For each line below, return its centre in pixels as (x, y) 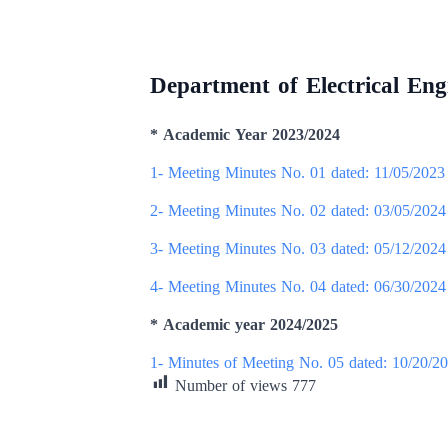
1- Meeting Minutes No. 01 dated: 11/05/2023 (297, 172)
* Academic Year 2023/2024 (245, 134)
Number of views (231, 386)
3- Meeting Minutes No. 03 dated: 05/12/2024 (298, 248)
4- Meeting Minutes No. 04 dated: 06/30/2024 (298, 286)
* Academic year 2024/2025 (244, 324)
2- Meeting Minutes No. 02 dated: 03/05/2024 (298, 210)
